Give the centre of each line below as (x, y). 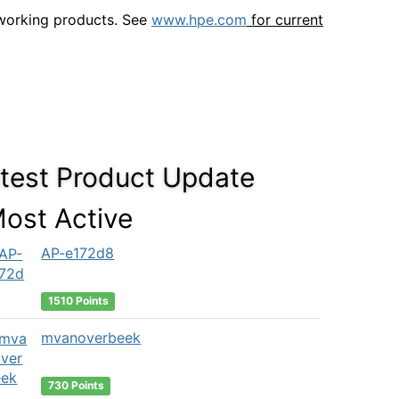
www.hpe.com (199, 20)
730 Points (76, 385)
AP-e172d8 (78, 253)
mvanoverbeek (91, 338)
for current (285, 20)
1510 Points (78, 301)
